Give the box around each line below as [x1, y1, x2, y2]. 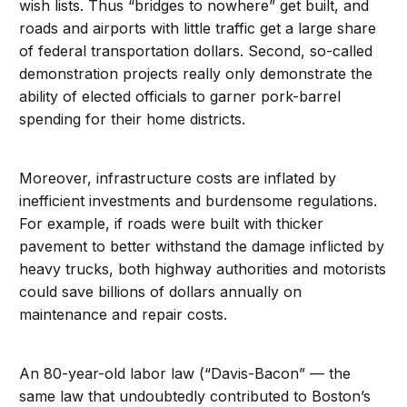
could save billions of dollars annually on [19, 283, 303, 302]
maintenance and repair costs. [19, 305, 228, 324]
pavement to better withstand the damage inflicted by [19, 237, 385, 256]
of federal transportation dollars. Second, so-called [19, 42, 373, 61]
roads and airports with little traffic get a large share [19, 19, 377, 38]
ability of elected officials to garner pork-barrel [19, 87, 342, 106]
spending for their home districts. [19, 110, 246, 129]
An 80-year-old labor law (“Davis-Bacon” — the [19, 364, 352, 383]
